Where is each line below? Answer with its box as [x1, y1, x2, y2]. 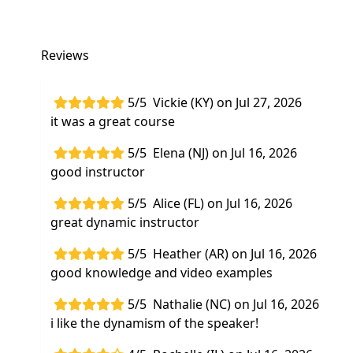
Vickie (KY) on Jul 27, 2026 [153, 94, 302, 111]
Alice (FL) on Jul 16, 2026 [153, 195, 292, 212]
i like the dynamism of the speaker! [50, 314, 258, 332]
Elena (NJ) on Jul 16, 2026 [153, 144, 297, 162]
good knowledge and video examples [50, 264, 273, 281]
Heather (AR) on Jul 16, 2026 [153, 245, 317, 262]
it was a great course [50, 113, 175, 130]
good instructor [50, 163, 145, 180]
